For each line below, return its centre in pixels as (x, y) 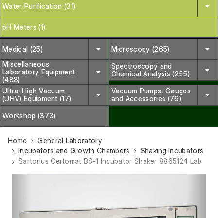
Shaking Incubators (172, 150)
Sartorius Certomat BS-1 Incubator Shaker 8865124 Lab (110, 161)
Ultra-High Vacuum (34, 91)
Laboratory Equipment (39, 72)
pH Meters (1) (24, 27)
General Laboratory (70, 140)
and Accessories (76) (146, 98)
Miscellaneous (26, 64)
